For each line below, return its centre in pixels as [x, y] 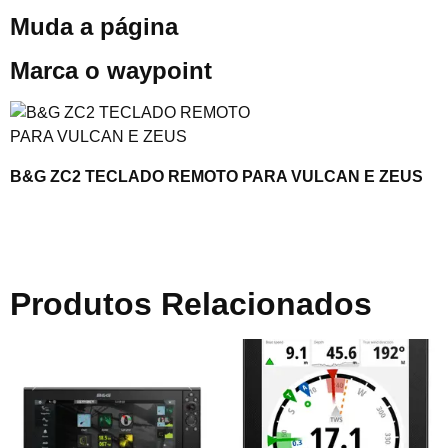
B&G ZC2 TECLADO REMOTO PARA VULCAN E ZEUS [216, 176]
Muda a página [94, 26]
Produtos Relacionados [191, 304]
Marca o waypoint [111, 70]
